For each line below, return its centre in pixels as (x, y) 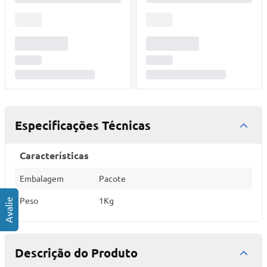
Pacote (112, 178)
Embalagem (42, 178)
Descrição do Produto (76, 253)
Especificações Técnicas (83, 125)
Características (54, 155)
